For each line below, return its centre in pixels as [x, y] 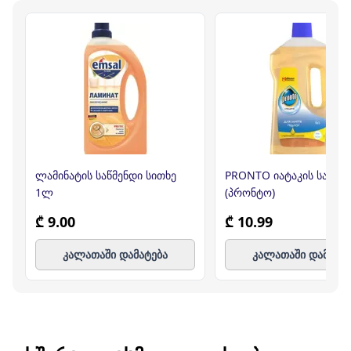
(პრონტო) [250, 192]
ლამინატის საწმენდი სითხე [106, 175]
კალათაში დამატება [115, 254]
